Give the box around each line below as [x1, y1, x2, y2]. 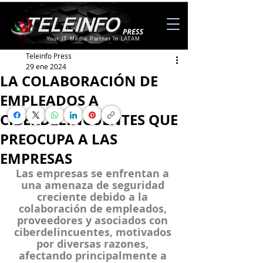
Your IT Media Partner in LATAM [46, 36, 140, 42]
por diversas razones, [36, 237, 151, 251]
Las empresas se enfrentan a [16, 166, 172, 181]
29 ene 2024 [26, 62, 66, 71]
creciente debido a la [37, 190, 151, 204]
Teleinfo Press [26, 51, 72, 60]
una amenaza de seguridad [21, 178, 167, 193]
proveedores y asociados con [17, 213, 171, 228]
